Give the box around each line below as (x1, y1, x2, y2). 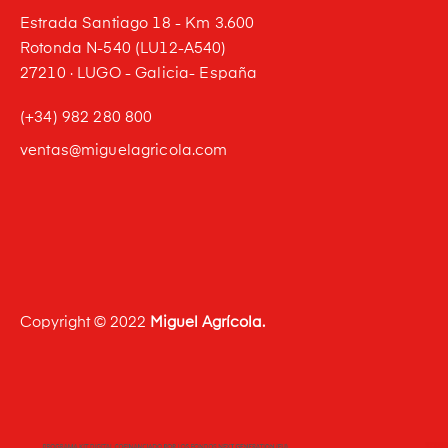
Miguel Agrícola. (150, 314, 265, 330)
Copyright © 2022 (20, 314, 150, 330)
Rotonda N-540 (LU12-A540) (20, 40, 227, 56)
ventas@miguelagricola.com (20, 142, 228, 158)
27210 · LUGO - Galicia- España (20, 65, 258, 81)
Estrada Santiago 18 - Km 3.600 (20, 15, 255, 31)
